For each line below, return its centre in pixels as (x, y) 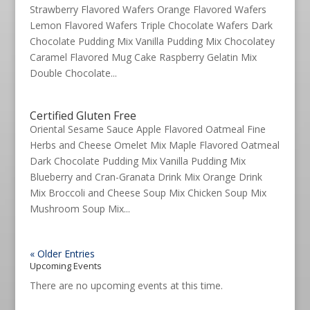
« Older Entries (62, 254)
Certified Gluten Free (83, 116)
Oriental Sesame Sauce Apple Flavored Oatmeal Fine (147, 129)
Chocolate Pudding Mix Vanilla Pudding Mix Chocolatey (152, 41)
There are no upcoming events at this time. (126, 285)
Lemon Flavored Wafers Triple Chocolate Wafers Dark (151, 25)
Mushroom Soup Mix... (80, 209)
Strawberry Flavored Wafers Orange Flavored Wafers (148, 9)
